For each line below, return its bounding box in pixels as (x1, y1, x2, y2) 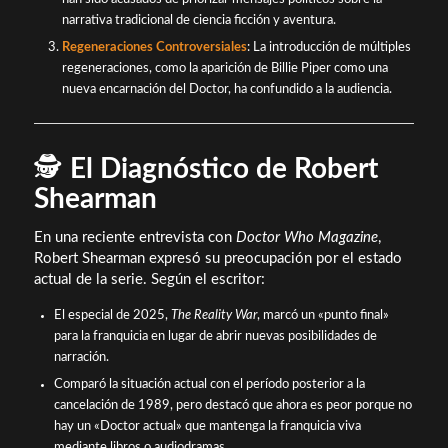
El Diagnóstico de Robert (69, 154, 378, 183)
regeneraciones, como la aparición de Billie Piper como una (61, 61, 388, 75)
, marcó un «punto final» (256, 309, 389, 323)
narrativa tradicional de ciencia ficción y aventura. (61, 13, 336, 27)
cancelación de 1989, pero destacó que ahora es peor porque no (53, 399, 412, 413)
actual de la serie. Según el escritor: (33, 271, 265, 287)
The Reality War (170, 309, 257, 323)
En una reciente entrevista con (33, 229, 236, 245)
